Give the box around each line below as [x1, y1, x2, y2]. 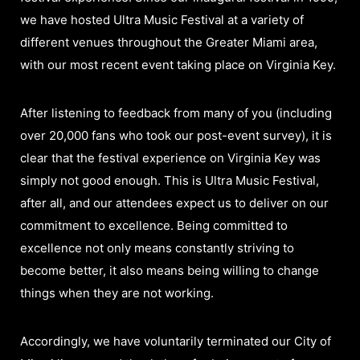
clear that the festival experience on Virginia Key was [20, 149, 321, 166]
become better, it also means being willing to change [20, 262, 319, 278]
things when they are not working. [20, 284, 214, 301]
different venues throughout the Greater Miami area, [20, 34, 317, 50]
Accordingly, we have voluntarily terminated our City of [20, 333, 331, 349]
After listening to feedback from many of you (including [20, 104, 332, 121]
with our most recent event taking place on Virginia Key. [20, 56, 336, 72]
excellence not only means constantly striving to [20, 239, 294, 256]
